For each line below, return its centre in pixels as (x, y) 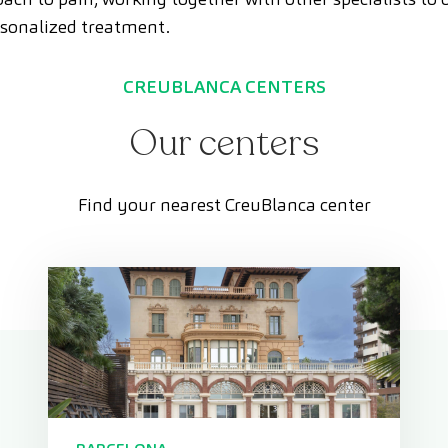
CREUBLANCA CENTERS (224, 86)
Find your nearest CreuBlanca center (224, 204)
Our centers (224, 143)
